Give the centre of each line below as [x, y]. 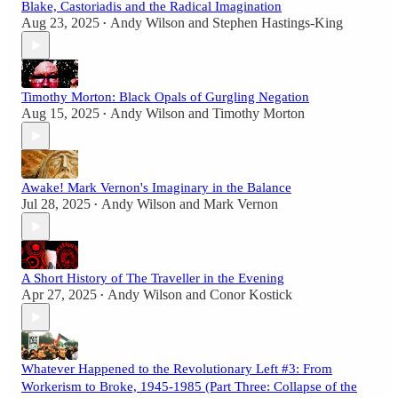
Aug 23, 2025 [60, 23]
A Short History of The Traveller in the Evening [153, 279]
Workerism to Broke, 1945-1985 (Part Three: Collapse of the [189, 387]
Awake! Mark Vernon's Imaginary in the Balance [156, 188]
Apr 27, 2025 [59, 295]
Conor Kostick [251, 295]
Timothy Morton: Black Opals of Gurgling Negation [165, 97]
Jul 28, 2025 [56, 204]
